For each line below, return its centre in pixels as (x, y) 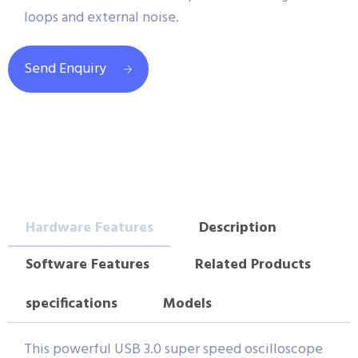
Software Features (87, 265)
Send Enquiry (65, 70)
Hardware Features (89, 228)
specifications (71, 304)
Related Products (253, 265)
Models (187, 304)
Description (237, 228)
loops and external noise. (101, 18)
